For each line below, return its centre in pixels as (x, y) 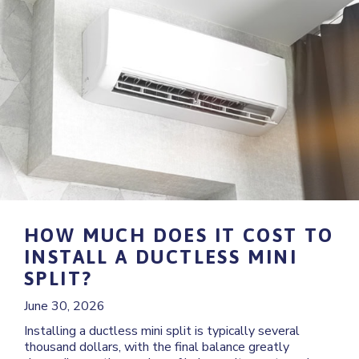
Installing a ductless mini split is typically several (162, 331)
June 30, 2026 (65, 307)
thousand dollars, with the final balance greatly (157, 347)
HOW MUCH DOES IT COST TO (179, 236)
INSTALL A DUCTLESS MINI (161, 257)
